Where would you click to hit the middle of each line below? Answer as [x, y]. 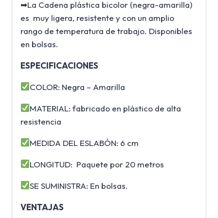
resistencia [41, 121]
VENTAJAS [42, 207]
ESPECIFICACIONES [59, 65]
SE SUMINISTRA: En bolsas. [79, 185]
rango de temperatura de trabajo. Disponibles [106, 31]
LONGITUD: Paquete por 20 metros [97, 164]
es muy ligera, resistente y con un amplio [97, 18]
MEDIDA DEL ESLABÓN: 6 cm [84, 143]
